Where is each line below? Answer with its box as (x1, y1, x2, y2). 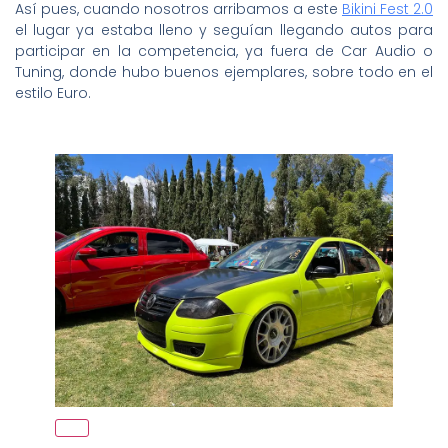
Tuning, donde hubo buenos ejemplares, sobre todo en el (15, 62, 433, 83)
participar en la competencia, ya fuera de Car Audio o (15, 41, 433, 62)
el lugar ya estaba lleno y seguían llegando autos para (15, 20, 433, 41)
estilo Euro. (15, 83, 91, 104)
